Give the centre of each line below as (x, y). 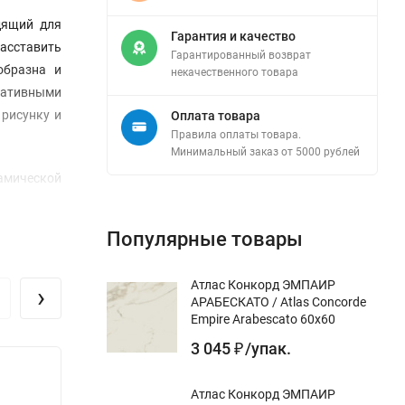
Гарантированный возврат (241, 55)
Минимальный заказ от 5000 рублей (265, 151)
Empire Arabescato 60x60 (263, 319)
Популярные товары (205, 239)
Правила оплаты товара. (236, 134)
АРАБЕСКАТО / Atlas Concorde (278, 301)
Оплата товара (216, 115)
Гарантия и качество (233, 36)
